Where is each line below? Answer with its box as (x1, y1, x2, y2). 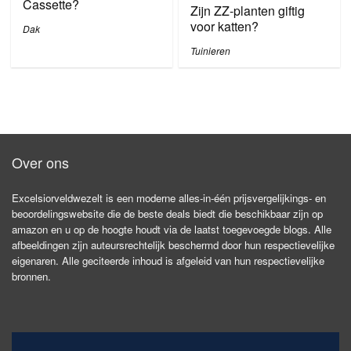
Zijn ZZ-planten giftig (190, 2, 306, 20)
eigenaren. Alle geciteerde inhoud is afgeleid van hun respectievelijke (12, 253, 324, 268)
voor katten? (190, 17, 259, 35)
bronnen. (12, 269, 51, 284)
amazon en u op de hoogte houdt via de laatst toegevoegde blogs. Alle (12, 222, 331, 237)
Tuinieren (190, 44, 231, 57)
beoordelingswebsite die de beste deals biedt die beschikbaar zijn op (12, 206, 323, 221)
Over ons (12, 152, 69, 172)
